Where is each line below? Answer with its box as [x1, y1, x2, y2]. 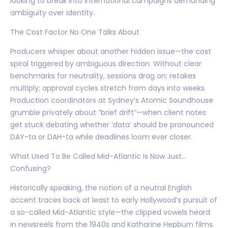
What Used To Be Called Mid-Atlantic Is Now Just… [10, 151, 186, 161]
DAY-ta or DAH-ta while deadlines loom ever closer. [10, 131, 192, 142]
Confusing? [10, 163, 51, 174]
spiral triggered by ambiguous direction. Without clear [10, 58, 202, 69]
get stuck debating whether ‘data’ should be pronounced [10, 119, 214, 130]
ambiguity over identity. [10, 7, 95, 18]
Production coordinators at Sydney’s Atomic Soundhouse [10, 95, 213, 105]
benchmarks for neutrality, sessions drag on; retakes [10, 70, 196, 81]
